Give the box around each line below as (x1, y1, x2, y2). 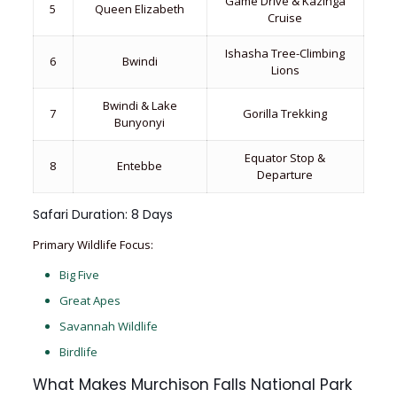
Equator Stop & (245, 150, 326, 166)
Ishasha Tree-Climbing (225, 45, 346, 61)
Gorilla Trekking (243, 105, 328, 121)
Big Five (58, 267, 99, 283)
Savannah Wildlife (58, 318, 158, 334)
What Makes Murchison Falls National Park (32, 374, 352, 395)
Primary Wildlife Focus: (32, 237, 153, 253)
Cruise (268, 10, 303, 26)
